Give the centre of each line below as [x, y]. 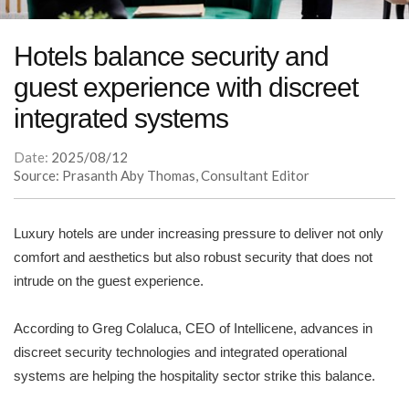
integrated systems [121, 119]
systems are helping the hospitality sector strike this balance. [194, 376]
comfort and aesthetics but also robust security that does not [193, 257]
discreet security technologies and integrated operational [180, 352]
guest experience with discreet [186, 88]
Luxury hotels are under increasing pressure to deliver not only [199, 234]
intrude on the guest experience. [109, 281]
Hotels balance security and [171, 57]
